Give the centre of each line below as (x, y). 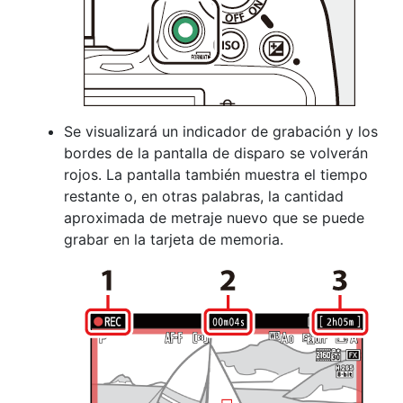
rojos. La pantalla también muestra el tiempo (216, 175)
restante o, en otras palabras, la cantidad (204, 196)
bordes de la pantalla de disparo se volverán (216, 153)
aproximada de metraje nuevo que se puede (214, 218)
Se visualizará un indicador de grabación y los (221, 131)
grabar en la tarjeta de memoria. (174, 239)
